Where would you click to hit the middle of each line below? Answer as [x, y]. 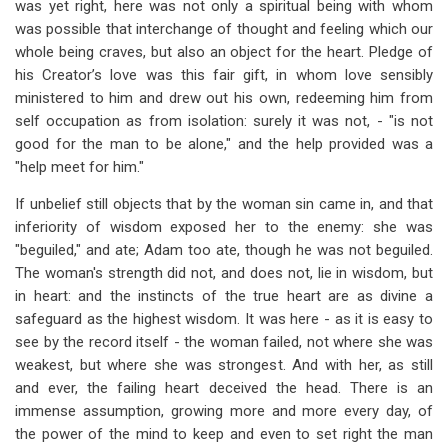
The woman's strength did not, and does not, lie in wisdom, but [224, 273]
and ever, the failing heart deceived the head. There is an [224, 388]
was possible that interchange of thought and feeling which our [224, 29]
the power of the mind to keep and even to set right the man [224, 434]
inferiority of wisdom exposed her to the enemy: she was [224, 227]
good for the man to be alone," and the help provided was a [224, 144]
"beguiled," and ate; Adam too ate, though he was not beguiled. [224, 250]
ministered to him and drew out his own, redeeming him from [224, 98]
